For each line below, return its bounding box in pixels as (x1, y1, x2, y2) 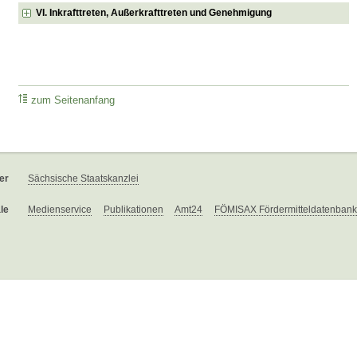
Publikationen (104, 204, 163, 216)
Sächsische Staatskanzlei (28, 173, 139, 185)
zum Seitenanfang (31, 95, 116, 107)
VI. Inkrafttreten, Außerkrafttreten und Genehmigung (36, 6, 273, 18)
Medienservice (28, 204, 92, 216)
